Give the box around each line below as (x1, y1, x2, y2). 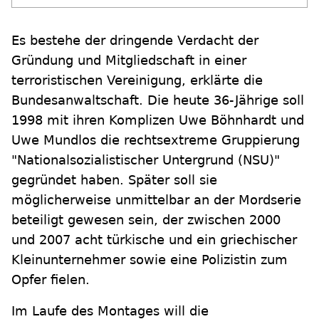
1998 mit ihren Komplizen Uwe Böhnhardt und (11, 113, 304, 127)
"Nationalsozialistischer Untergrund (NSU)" (11, 152, 280, 167)
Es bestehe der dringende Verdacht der (11, 33, 258, 48)
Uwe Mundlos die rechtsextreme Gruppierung (11, 132, 300, 147)
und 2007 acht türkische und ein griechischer (11, 232, 297, 247)
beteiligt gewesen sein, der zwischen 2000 (11, 212, 281, 227)
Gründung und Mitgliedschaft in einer (11, 53, 246, 68)
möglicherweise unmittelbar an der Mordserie (11, 192, 301, 207)
